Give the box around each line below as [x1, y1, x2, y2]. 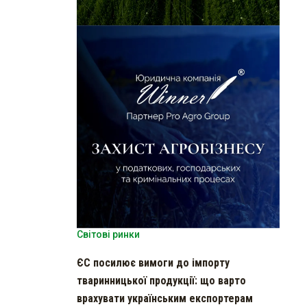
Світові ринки [77, 228, 140, 240]
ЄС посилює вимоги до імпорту [77, 256, 230, 269]
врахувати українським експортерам [77, 291, 253, 305]
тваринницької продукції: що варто [77, 273, 246, 287]
